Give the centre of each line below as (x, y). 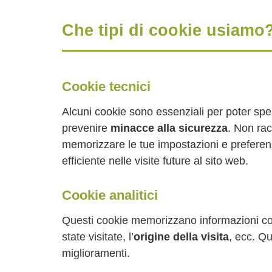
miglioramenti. (96, 253)
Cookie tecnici (106, 87)
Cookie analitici (110, 195)
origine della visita (181, 237)
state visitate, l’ (98, 237)
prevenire (86, 128)
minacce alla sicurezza (169, 128)
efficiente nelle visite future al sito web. (155, 161)
